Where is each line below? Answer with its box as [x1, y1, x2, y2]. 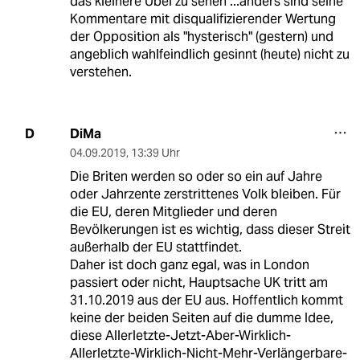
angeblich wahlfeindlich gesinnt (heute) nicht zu [69, 45, 350, 63]
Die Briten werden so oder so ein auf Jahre [69, 167, 322, 185]
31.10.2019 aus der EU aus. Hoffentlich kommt [69, 291, 343, 309]
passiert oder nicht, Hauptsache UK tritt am [69, 273, 328, 291]
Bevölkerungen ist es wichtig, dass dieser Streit [69, 220, 350, 238]
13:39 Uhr [130, 145, 180, 160]
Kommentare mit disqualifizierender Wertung [69, 10, 336, 27]
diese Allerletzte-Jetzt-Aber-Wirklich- [69, 326, 291, 344]
